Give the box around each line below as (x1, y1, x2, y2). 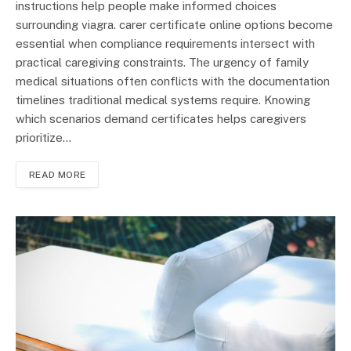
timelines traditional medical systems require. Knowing (16, 93, 310, 107)
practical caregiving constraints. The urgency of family (16, 56, 309, 70)
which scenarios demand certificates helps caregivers (16, 112, 306, 126)
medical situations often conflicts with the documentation (16, 74, 330, 89)
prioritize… (16, 131, 71, 145)
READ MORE (29, 169, 86, 181)
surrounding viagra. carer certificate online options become (16, 18, 333, 32)
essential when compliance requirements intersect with (16, 37, 315, 51)
